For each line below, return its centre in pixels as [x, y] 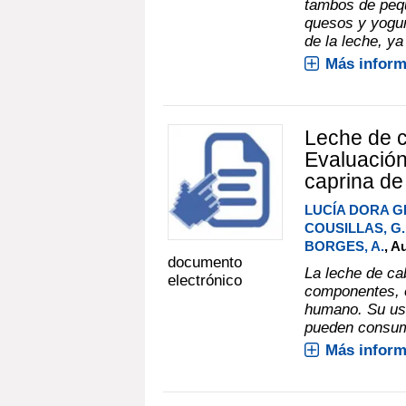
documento [205, 263]
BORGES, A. [344, 246]
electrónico [205, 281]
